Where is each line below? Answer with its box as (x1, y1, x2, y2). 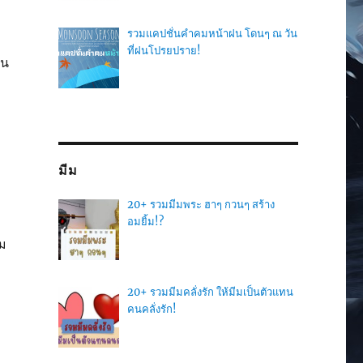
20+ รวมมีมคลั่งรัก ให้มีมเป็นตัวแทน (126, 285, 293, 300)
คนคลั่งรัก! (126, 302, 177, 317)
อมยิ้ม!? (126, 215, 164, 229)
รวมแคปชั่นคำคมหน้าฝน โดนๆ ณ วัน (126, 26, 297, 41)
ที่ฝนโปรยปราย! (126, 43, 201, 58)
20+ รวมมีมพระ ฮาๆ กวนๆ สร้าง (126, 198, 275, 212)
